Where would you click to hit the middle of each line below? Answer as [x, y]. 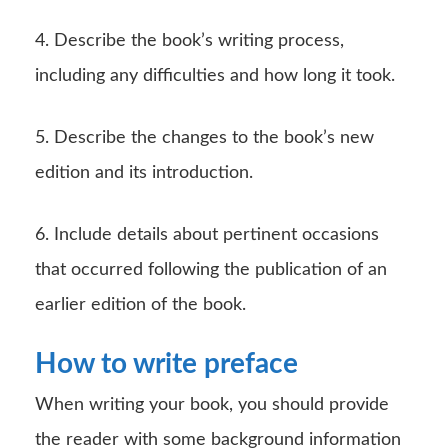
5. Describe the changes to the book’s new [204, 137]
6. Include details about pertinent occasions [207, 234]
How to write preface [166, 363]
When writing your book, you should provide [212, 404]
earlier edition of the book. [140, 304]
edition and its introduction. [144, 172]
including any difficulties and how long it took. [215, 75]
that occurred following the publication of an [211, 269]
